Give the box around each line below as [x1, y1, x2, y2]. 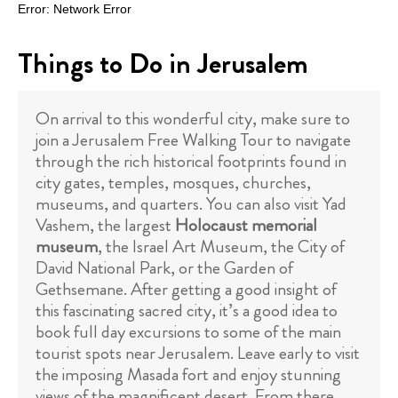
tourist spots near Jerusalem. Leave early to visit [36, 340, 360, 367]
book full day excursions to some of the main [36, 319, 341, 346]
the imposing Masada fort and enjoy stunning [36, 362, 341, 388]
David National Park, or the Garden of [36, 255, 293, 282]
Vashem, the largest [36, 212, 175, 239]
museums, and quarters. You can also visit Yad [36, 191, 346, 218]
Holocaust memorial [175, 212, 317, 239]
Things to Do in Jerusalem [18, 43, 308, 84]
